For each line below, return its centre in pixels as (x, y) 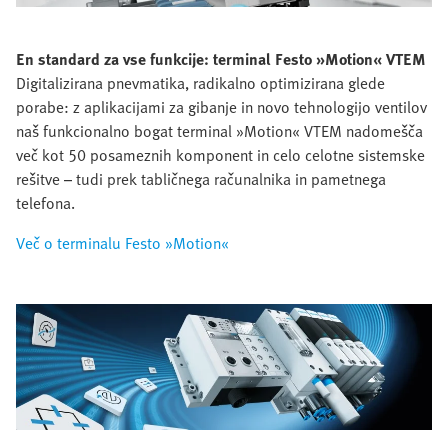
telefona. (45, 203)
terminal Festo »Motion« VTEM (319, 59)
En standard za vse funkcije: (114, 59)
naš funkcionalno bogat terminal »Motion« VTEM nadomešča (219, 131)
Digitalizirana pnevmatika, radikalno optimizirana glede (200, 83)
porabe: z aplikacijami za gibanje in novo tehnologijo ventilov (221, 107)
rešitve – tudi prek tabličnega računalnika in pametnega (201, 179)
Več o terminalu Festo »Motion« (122, 243)
